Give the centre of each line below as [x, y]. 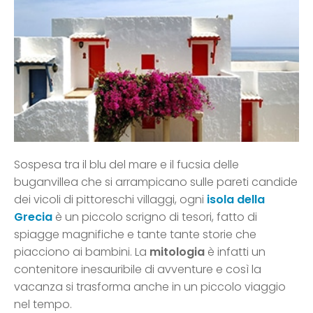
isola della [236, 200]
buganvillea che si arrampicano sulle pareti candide [156, 182]
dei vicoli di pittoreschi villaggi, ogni [110, 200]
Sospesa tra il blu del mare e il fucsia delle [126, 165]
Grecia [33, 217]
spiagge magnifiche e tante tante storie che [135, 235]
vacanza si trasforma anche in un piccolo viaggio [150, 287]
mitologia [177, 252]
